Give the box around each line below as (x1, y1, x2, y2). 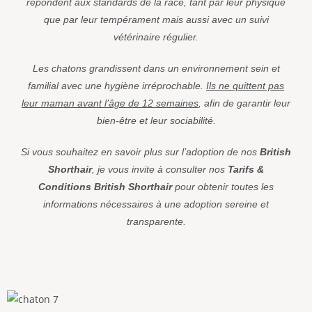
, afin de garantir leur (198, 97, 290, 109)
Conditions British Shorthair (38, 180, 172, 192)
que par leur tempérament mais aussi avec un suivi (43, 13, 269, 25)
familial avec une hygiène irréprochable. (28, 79, 206, 91)
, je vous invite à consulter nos (92, 163, 228, 175)
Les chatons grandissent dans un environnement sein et (32, 62, 280, 74)
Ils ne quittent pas (206, 79, 284, 91)
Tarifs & (228, 163, 264, 175)
